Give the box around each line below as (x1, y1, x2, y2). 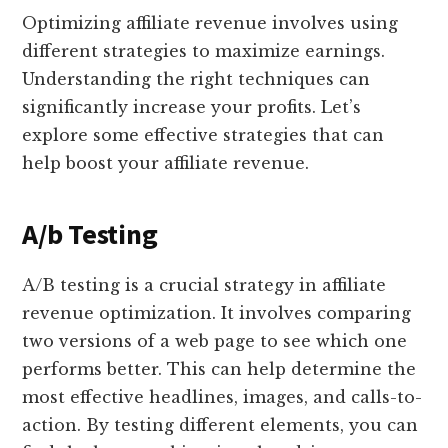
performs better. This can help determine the (22, 359, 417, 380)
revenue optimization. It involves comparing (22, 303, 412, 324)
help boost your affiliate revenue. (22, 153, 310, 174)
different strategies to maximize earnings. (22, 41, 386, 62)
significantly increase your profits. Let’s (22, 97, 362, 118)
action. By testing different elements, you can (22, 415, 419, 436)
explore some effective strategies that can (22, 125, 385, 146)
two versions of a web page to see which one (22, 331, 408, 352)
